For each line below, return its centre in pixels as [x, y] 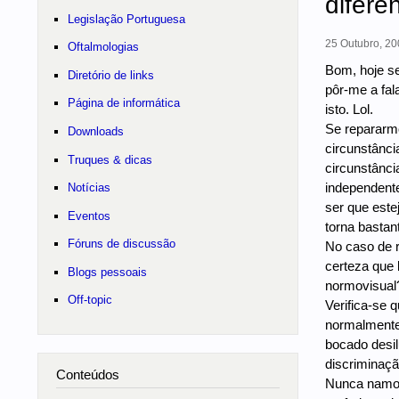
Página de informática [123, 103]
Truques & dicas [110, 159]
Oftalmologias [103, 47]
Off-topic [90, 300]
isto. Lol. [349, 110]
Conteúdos [88, 375]
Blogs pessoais [107, 272]
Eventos [89, 216]
